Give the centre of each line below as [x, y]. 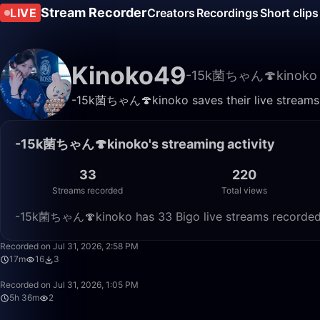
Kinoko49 [129, 75]
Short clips [289, 13]
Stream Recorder [94, 12]
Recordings [227, 13]
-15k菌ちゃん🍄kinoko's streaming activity [145, 144]
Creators [171, 13]
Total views [245, 190]
